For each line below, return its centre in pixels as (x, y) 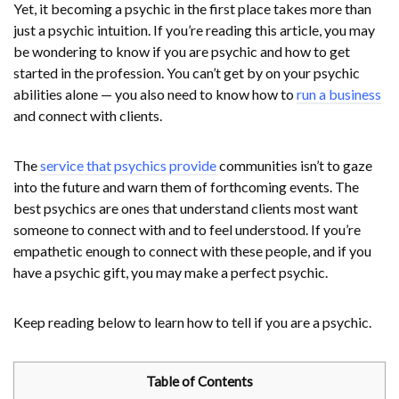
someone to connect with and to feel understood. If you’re (187, 230)
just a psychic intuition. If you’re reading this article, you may (194, 30)
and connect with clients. (88, 116)
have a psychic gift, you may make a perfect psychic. (171, 273)
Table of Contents (199, 382)
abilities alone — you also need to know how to (155, 94)
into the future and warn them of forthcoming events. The (186, 187)
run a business (339, 94)
